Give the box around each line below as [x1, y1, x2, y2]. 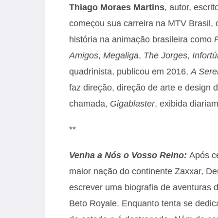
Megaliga [103, 50, 139, 60]
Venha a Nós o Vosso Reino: [69, 150, 187, 160]
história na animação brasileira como [69, 34, 214, 44]
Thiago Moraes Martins [69, 2, 164, 12]
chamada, [69, 98, 110, 109]
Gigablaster [110, 98, 155, 109]
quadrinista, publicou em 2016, [69, 66, 191, 76]
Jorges [161, 50, 187, 60]
